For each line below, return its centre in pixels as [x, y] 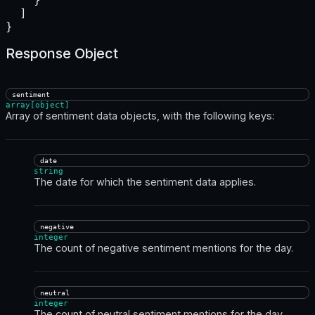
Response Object [62, 53]
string [49, 171]
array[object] [38, 105]
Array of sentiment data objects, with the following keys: [140, 115]
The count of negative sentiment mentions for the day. [163, 247]
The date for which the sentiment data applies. [145, 181]
